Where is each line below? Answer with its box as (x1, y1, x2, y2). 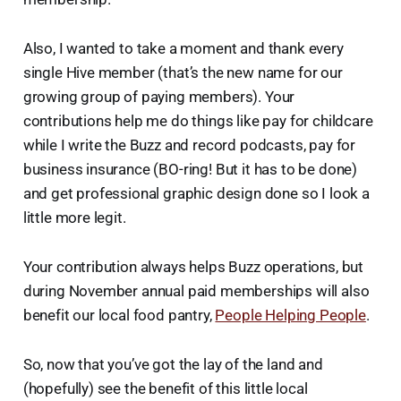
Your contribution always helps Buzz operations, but (22, 257, 364, 276)
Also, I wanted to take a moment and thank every (22, 38, 344, 57)
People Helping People (215, 305, 366, 324)
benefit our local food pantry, (22, 305, 216, 324)
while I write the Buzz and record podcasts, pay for (22, 135, 356, 154)
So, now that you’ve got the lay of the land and (22, 354, 323, 373)
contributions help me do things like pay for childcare (22, 111, 373, 130)
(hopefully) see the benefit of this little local (22, 379, 308, 397)
